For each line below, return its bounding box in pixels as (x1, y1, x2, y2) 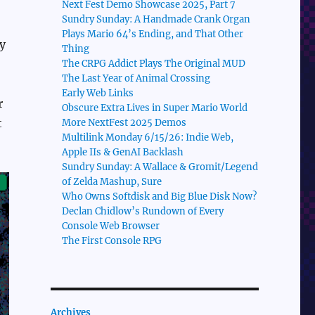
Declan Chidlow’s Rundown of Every (62, 205, 224, 218)
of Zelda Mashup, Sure (62, 176, 162, 188)
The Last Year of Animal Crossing (62, 72, 211, 85)
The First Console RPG (62, 235, 162, 247)
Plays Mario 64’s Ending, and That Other (62, 28, 244, 41)
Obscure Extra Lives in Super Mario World (62, 102, 248, 115)
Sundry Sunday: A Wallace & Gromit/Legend (62, 161, 259, 174)
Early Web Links (62, 87, 134, 100)
